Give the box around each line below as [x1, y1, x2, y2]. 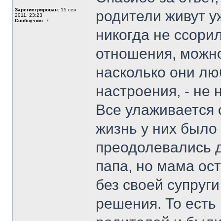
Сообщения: [15, 18, 44, 23]
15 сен [59, 7, 76, 12]
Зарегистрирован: [15, 7, 59, 12]
